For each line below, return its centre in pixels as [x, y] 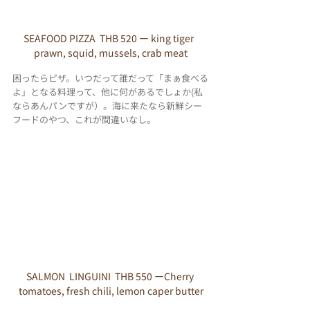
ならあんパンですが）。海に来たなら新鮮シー [107, 106]
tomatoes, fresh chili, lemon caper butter [111, 290]
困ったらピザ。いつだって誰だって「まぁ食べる [110, 78]
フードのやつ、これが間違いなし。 [84, 120]
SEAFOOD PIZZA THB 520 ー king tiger [111, 38]
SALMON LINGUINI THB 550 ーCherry [111, 276]
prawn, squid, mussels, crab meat [111, 53]
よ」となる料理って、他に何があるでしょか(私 [108, 92]
